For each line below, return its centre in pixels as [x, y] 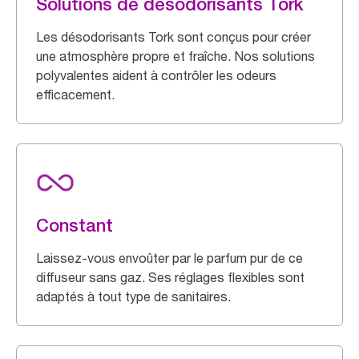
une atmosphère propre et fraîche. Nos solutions [175, 56]
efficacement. [75, 94]
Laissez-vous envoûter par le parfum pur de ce [169, 258]
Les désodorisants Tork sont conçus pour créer [173, 36]
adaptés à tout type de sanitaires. [133, 296]
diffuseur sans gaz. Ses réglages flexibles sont [170, 277]
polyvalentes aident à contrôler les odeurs [156, 75]
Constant [75, 225]
